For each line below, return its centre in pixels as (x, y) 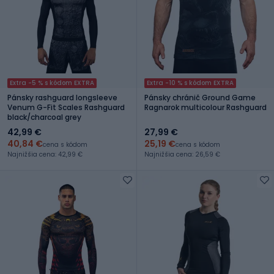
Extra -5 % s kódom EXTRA (52, 83)
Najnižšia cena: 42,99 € (45, 154)
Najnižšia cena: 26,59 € (182, 154)
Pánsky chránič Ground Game (200, 97)
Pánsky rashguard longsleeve (62, 97)
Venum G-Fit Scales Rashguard (66, 107)
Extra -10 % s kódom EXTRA (190, 83)
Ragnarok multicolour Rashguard (206, 107)
